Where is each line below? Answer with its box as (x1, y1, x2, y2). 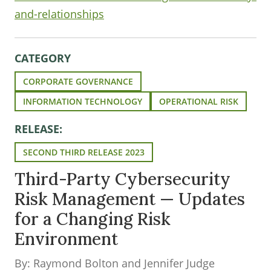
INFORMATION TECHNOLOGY (23, 96, 142, 107)
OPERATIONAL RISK (159, 96, 238, 107)
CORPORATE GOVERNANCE (23, 76, 133, 87)
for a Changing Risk (15, 208, 171, 230)
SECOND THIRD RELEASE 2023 (23, 146, 145, 158)
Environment (15, 228, 118, 250)
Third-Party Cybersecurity (15, 168, 230, 190)
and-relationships (15, 7, 104, 21)
